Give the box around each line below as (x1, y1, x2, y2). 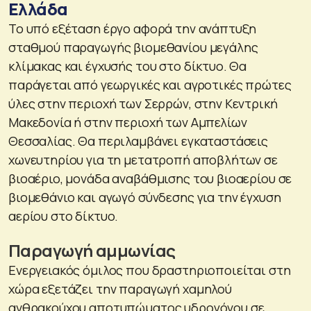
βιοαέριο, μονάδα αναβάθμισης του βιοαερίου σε (8, 170, 292, 187)
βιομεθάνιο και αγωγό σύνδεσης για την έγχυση (8, 189, 281, 206)
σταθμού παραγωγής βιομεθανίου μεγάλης (8, 39, 258, 56)
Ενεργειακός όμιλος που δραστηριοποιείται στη (8, 262, 291, 279)
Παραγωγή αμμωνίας (8, 239, 176, 262)
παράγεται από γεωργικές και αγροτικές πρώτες (8, 76, 292, 94)
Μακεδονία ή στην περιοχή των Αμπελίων (8, 114, 247, 131)
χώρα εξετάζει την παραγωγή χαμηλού (8, 280, 232, 298)
